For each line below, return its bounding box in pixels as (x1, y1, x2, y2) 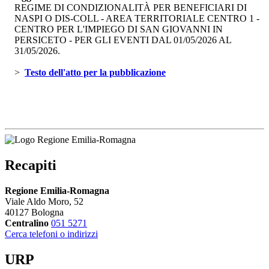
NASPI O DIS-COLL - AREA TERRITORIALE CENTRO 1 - (14, 13, 259, 24)
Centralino (5, 217, 49, 228)
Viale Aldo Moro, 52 (5, 196, 83, 207)
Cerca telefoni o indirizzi (5, 228, 98, 239)
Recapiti (5, 157, 56, 173)
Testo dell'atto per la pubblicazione (25, 67, 166, 78)
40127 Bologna (5, 207, 64, 217)
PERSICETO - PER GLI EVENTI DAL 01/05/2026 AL (14, 35, 231, 46)
